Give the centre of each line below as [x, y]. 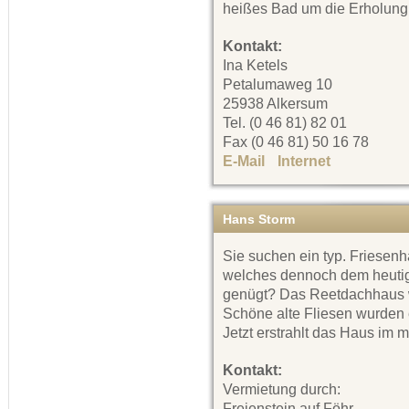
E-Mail [244, 161]
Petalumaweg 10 [278, 84]
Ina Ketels [255, 65]
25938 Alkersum [275, 103]
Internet [304, 161]
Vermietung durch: [282, 389]
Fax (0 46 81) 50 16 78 [296, 142]
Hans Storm [259, 219]
